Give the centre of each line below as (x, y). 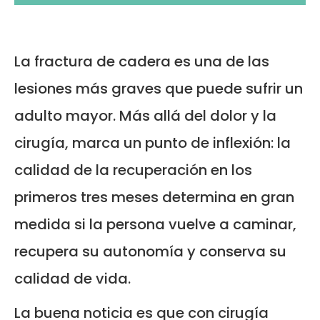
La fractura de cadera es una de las (142, 61)
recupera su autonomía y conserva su (150, 251)
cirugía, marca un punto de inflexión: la (152, 142)
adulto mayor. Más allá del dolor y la (145, 115)
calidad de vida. (72, 278)
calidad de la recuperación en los (133, 170)
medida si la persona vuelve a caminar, (155, 224)
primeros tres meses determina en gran (154, 197)
